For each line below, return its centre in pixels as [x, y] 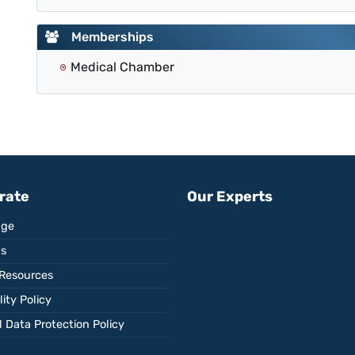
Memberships [106, 37]
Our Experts [230, 197]
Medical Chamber [122, 67]
